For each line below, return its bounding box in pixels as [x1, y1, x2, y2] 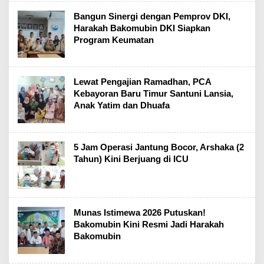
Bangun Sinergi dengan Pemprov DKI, [74, 11, 230, 21]
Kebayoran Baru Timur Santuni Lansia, [74, 88, 233, 98]
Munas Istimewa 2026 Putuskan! [74, 207, 206, 217]
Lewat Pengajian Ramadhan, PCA [74, 77, 211, 87]
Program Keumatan [74, 35, 154, 45]
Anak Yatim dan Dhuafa [74, 100, 170, 110]
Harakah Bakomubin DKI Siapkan [74, 23, 210, 33]
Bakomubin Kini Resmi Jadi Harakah [74, 219, 224, 229]
